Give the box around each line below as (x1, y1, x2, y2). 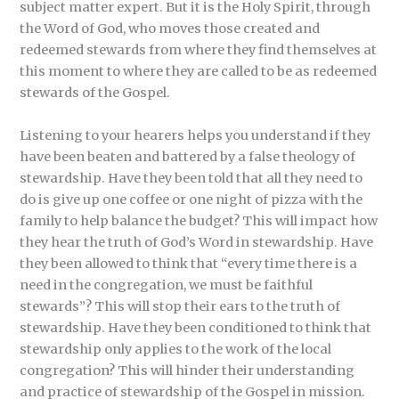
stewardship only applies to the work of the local (20, 340, 332, 357)
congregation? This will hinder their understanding (20, 362, 355, 379)
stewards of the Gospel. (20, 85, 176, 102)
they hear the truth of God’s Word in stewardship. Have (20, 233, 374, 250)
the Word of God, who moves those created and (20, 20, 321, 37)
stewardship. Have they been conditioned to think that (20, 319, 372, 336)
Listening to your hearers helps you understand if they (20, 126, 371, 143)
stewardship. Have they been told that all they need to (20, 169, 363, 186)
